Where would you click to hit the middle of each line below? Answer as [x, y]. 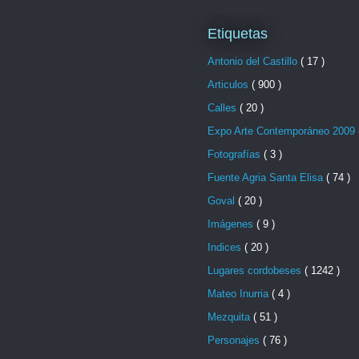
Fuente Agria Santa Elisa [267, 177]
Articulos [230, 84]
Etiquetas [238, 34]
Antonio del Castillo [254, 61]
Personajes [235, 340]
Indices [226, 247]
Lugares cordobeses [256, 270]
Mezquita [230, 317]
